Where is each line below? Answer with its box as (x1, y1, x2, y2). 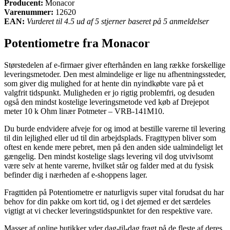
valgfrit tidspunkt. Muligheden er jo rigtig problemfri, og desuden (4, 88, 215, 97)
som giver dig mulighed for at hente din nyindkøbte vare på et (4, 79, 203, 88)
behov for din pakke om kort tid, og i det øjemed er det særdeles (4, 197, 210, 206)
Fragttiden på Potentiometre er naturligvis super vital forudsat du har (4, 187, 224, 197)
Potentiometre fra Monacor (4, 36, 150, 50)
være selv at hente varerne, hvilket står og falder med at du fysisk (4, 161, 214, 170)
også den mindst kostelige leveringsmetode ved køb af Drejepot (4, 97, 209, 106)
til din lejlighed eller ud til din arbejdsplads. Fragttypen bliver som (4, 133, 216, 142)
